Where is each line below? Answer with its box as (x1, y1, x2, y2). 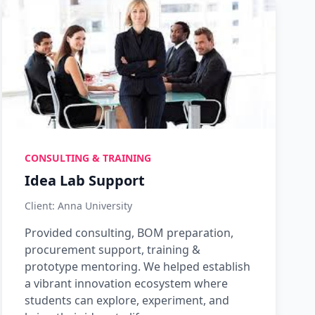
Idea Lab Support (24, 171, 145, 190)
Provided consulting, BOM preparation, (24, 225, 233, 240)
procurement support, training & (24, 242, 200, 257)
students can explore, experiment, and (24, 292, 229, 308)
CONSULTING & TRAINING (24, 151, 151, 165)
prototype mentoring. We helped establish (24, 259, 250, 274)
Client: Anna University (24, 199, 132, 212)
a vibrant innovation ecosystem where (24, 276, 228, 291)
